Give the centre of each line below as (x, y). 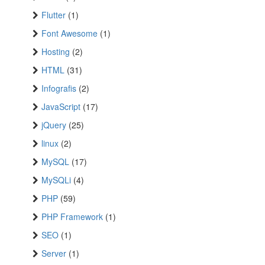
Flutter (54, 15)
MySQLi (56, 180)
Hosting (56, 52)
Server (54, 253)
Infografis (59, 88)
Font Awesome (70, 33)
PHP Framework (72, 217)
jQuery (54, 125)
